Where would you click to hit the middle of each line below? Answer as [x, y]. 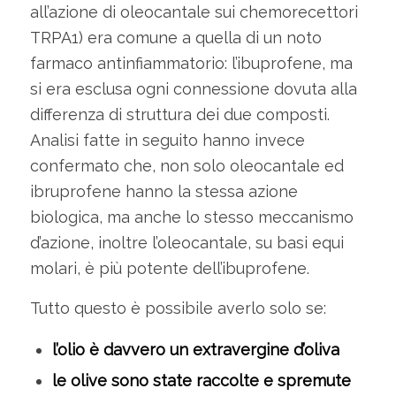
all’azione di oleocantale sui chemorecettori [194, 12]
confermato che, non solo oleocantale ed [187, 166]
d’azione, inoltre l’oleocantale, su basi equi [187, 243]
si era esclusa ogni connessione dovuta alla [193, 89]
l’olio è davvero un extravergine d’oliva [195, 349]
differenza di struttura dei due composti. [179, 115]
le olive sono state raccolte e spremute [201, 380]
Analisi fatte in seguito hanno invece [167, 141]
